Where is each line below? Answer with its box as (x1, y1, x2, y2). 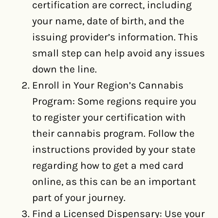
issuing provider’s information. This (32, 31, 198, 43)
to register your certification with (32, 111, 186, 124)
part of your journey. (32, 192, 126, 204)
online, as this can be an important (32, 176, 196, 188)
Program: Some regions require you (32, 95, 197, 108)
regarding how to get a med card (32, 160, 183, 172)
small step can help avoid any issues (32, 47, 205, 59)
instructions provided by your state (32, 144, 196, 156)
